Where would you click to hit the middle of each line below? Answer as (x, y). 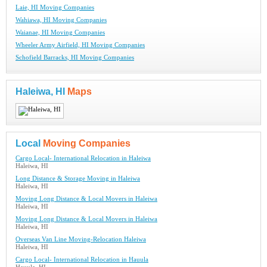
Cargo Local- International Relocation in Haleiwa (83, 159)
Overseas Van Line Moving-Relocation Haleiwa (81, 240)
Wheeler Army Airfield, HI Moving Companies (80, 45)
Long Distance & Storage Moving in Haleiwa (78, 179)
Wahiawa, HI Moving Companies (61, 20)
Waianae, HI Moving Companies (60, 33)
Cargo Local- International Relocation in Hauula (82, 260)
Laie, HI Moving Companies (55, 8)
